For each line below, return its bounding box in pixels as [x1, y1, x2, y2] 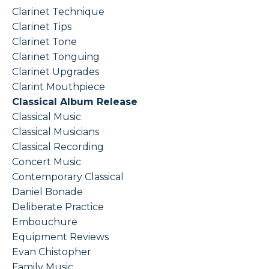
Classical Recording [12, 141, 104, 153]
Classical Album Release [12, 96, 138, 108]
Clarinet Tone [12, 36, 77, 48]
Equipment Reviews [12, 231, 109, 243]
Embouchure [12, 216, 77, 228]
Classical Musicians [12, 126, 99, 138]
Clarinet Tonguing [12, 51, 100, 63]
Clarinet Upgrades [12, 66, 99, 78]
